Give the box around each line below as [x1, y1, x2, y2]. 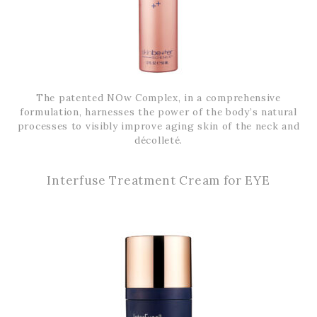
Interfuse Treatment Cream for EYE [47, 172, 270, 188]
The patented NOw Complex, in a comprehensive [36, 91, 281, 104]
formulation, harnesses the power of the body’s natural [20, 105, 297, 118]
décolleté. [134, 133, 183, 146]
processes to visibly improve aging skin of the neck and [17, 119, 300, 132]
